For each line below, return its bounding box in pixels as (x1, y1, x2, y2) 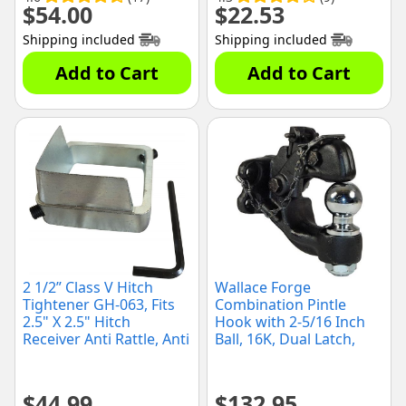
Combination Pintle (215, 295, 346, 315)
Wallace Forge (215, 277, 311, 298)
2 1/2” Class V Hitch (23, 277, 153, 298)
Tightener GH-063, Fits (23, 295, 175, 315)
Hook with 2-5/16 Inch (215, 312, 365, 333)
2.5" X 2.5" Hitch (23, 312, 130, 333)
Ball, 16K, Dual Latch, (215, 329, 355, 350)
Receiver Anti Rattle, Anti (23, 329, 189, 350)
